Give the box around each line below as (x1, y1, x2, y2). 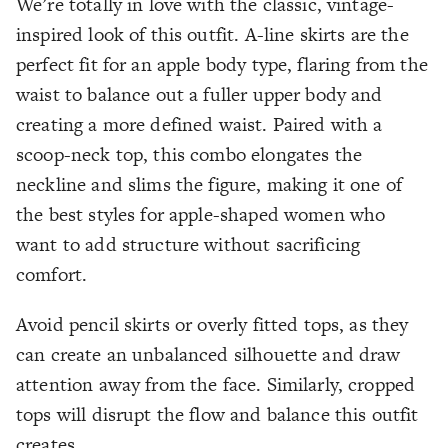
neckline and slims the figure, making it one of (16, 171, 403, 199)
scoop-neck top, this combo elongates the (16, 141, 363, 169)
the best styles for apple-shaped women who (16, 201, 386, 229)
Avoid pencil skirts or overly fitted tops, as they (16, 311, 409, 339)
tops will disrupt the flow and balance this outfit (16, 401, 419, 429)
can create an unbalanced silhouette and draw (16, 341, 401, 369)
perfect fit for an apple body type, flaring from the (16, 51, 428, 79)
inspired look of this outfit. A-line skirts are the (16, 21, 409, 49)
